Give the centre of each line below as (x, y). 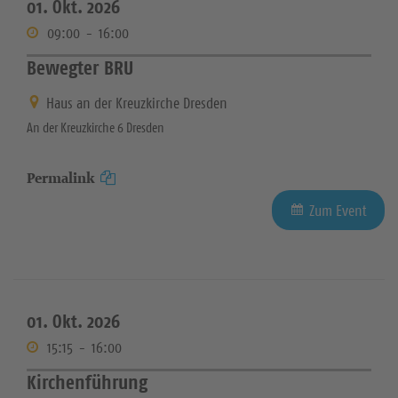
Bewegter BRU (80, 68)
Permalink (61, 178)
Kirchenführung (87, 382)
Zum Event (338, 210)
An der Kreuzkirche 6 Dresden (96, 127)
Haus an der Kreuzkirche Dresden (137, 103)
